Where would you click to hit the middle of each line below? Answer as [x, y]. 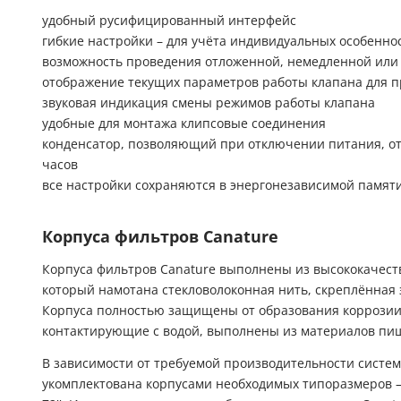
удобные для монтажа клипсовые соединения [184, 124]
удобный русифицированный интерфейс [169, 21]
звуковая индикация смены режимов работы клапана [209, 103]
